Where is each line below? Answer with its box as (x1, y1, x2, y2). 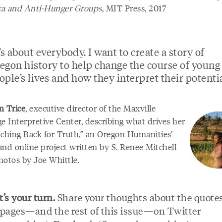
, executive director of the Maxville (25, 102, 156, 114)
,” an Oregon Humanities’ (79, 128, 172, 140)
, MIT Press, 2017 (102, 2, 166, 14)
